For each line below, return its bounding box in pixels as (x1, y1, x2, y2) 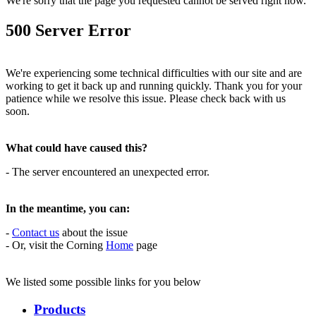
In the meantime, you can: (6, 202, 130, 214)
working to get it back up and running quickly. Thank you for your (6, 79, 302, 92)
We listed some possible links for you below (6, 275, 201, 288)
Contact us (12, 226, 59, 238)
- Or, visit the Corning (6, 238, 106, 251)
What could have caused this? (6, 141, 147, 154)
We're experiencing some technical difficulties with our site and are (6, 66, 302, 79)
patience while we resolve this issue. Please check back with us (6, 92, 286, 104)
